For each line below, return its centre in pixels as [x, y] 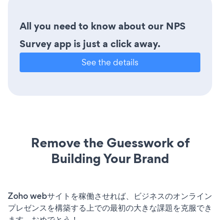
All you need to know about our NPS [103, 26]
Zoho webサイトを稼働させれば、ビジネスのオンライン [110, 196]
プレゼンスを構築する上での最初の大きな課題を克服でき [110, 207]
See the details [110, 62]
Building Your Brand [110, 158]
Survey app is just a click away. [90, 43]
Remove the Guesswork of [110, 142]
